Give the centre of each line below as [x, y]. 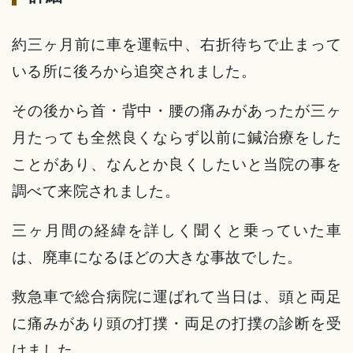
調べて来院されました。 [96, 191]
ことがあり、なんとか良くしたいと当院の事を [176, 164]
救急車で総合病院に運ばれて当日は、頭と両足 [176, 297]
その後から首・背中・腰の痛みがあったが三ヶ [176, 111]
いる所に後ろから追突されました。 [134, 71]
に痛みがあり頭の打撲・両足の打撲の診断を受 [176, 323]
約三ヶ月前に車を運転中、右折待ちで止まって [176, 45]
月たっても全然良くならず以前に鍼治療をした [176, 137]
